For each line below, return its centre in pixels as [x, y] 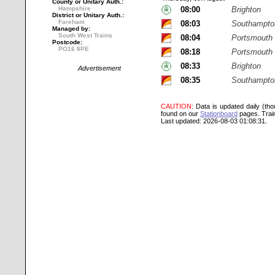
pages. [249, 114]
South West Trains [85, 35]
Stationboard [219, 114]
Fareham [72, 22]
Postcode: [67, 42]
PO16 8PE [74, 49]
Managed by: [71, 29]
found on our [180, 114]
